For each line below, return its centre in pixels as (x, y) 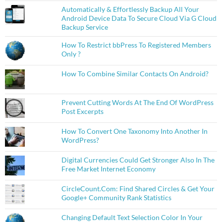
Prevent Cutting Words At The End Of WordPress (137, 103)
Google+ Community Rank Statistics (116, 198)
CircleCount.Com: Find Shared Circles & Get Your (138, 189)
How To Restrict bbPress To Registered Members (136, 45)
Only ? (71, 54)
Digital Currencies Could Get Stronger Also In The (138, 160)
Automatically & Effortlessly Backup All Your (130, 9)
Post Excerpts (82, 111)
